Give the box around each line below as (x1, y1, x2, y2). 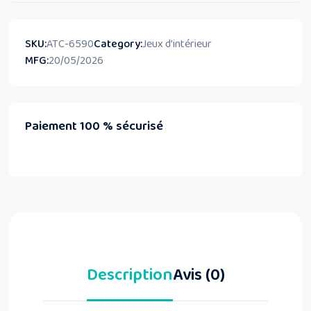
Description (86, 262, 173, 289)
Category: (94, 35, 142, 53)
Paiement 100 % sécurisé (25, 117, 163, 136)
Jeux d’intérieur (142, 35, 212, 53)
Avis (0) (172, 262, 225, 289)
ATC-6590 (47, 35, 94, 53)
